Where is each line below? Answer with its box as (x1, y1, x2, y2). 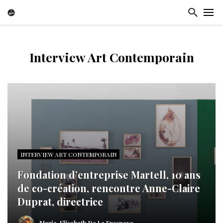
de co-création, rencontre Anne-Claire (17, 181, 200, 195)
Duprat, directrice (17, 195, 103, 208)
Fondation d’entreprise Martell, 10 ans (17, 168, 201, 181)
